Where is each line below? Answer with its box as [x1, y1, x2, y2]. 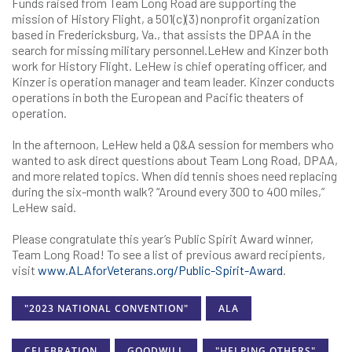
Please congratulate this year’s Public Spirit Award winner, [12, 231, 313, 246]
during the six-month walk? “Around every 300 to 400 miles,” [12, 184, 324, 199]
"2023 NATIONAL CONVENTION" [24, 302, 189, 316]
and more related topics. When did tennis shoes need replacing [12, 168, 337, 183]
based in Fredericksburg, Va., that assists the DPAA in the [12, 27, 311, 42]
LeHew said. [12, 200, 76, 214]
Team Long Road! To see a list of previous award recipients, [12, 247, 325, 262]
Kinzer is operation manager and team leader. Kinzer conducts [12, 74, 335, 89]
